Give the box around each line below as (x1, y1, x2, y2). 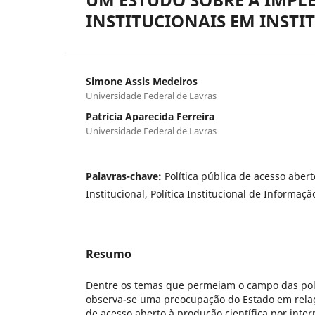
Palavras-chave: (86, 169, 165, 183)
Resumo (86, 245, 131, 262)
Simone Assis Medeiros (86, 74, 198, 88)
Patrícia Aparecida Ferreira (86, 109, 214, 123)
